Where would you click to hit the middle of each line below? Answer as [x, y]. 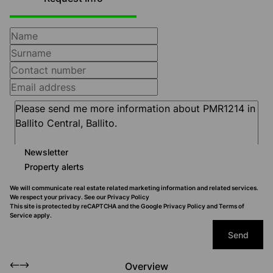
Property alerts [54, 166]
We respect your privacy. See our [58, 197]
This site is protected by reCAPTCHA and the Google [87, 206]
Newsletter [46, 152]
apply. [42, 215]
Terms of [232, 206]
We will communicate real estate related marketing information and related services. [134, 188]
